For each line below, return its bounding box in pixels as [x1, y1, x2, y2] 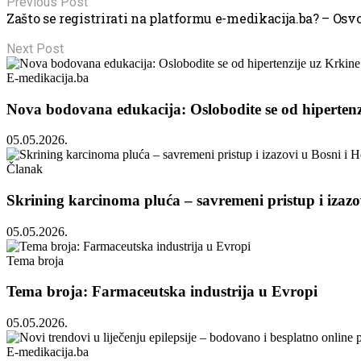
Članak [6, 162, 43, 176]
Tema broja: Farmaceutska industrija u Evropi [6, 283, 317, 301]
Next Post [6, 40, 64, 56]
